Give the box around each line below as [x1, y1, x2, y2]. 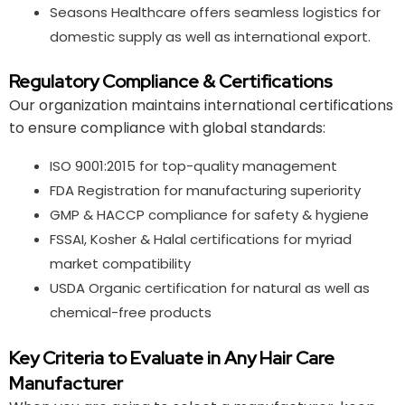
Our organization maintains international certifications [9, 95, 393, 117]
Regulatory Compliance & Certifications [9, 70, 333, 94]
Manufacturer [9, 371, 123, 395]
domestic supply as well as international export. [50, 26, 371, 46]
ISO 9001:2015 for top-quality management [50, 156, 337, 176]
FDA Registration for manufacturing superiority [50, 181, 361, 201]
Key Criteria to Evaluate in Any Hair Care [9, 345, 334, 370]
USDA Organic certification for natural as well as [50, 278, 370, 298]
